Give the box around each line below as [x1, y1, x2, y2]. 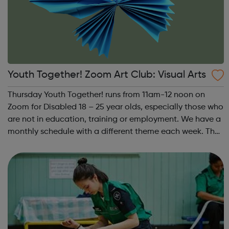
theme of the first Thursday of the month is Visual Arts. [8, 140, 209, 149]
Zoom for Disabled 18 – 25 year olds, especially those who [8, 103, 224, 112]
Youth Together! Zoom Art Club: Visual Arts [158, 70, 207, 81]
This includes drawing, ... [8, 152, 99, 161]
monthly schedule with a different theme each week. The [8, 128, 206, 136]
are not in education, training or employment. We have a [8, 116, 221, 124]
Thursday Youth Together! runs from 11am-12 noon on [8, 91, 205, 100]
